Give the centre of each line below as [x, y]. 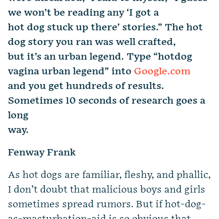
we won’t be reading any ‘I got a [83, 13]
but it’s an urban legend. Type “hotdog [100, 57]
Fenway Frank [42, 153]
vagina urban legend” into [71, 72]
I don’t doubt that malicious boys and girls [107, 190]
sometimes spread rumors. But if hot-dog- [107, 205]
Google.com [162, 72]
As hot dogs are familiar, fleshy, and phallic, [109, 175]
